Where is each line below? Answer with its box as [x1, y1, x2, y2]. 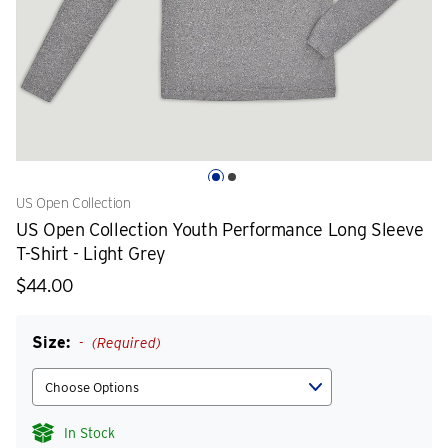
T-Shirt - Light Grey [16, 243, 166, 264]
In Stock [64, 425, 115, 441]
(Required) [88, 335, 161, 351]
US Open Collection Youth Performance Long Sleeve [16, 219, 424, 240]
